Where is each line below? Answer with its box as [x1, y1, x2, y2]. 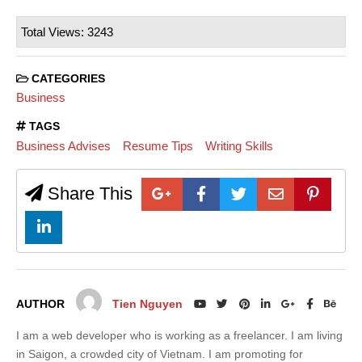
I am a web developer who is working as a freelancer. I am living [16, 329, 343, 342]
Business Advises [16, 138, 111, 153]
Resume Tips [122, 138, 193, 153]
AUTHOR [16, 297, 65, 310]
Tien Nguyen [112, 297, 183, 310]
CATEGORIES [28, 72, 105, 85]
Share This [43, 183, 133, 204]
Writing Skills [204, 138, 273, 153]
